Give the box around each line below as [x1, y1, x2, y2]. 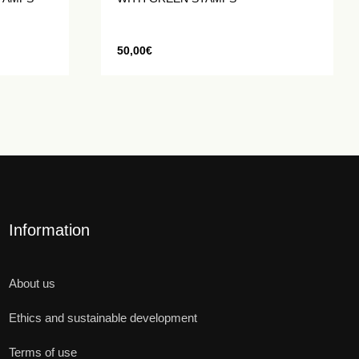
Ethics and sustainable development [9, 311, 197, 325]
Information [9, 221, 90, 239]
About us [9, 276, 55, 290]
